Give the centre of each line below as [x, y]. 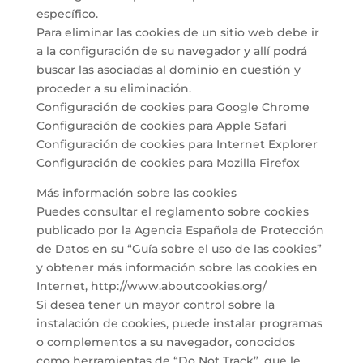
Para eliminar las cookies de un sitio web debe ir [177, 32]
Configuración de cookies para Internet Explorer [177, 144]
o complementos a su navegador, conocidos [165, 342]
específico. [67, 14]
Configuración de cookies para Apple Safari [161, 126]
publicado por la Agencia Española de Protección [180, 230]
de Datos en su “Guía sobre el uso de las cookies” [179, 249]
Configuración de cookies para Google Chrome [173, 107]
